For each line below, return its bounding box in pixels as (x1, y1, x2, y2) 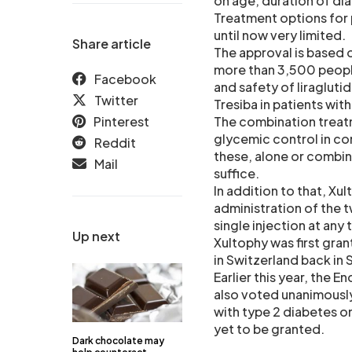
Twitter (94, 92, 138, 109)
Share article (72, 35, 151, 53)
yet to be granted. (214, 321, 324, 338)
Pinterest (93, 113, 149, 130)
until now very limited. (214, 27, 346, 44)
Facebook (94, 71, 156, 88)
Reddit (94, 134, 136, 152)
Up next (72, 228, 120, 245)
